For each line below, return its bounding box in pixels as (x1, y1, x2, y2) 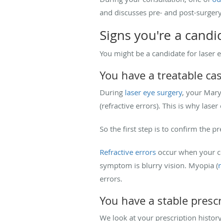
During (100, 87, 125, 97)
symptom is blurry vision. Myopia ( (100, 160, 218, 170)
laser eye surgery (125, 87, 182, 97)
